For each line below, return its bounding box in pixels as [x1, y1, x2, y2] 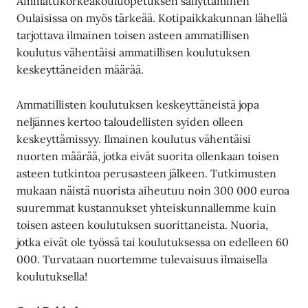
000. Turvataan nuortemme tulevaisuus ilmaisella [16, 252, 268, 266]
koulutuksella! [16, 269, 88, 283]
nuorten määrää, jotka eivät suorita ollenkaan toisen [16, 148, 280, 163]
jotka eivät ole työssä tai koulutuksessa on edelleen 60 [16, 234, 289, 249]
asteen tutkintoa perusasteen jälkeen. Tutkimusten [16, 166, 277, 180]
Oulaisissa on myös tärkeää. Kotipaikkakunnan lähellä [16, 11, 288, 25]
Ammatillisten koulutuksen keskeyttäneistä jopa [16, 97, 260, 111]
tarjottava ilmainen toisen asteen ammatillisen [16, 28, 250, 42]
